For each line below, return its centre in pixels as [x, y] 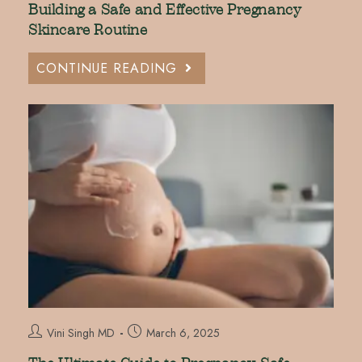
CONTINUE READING [106, 68]
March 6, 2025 [183, 333]
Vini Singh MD [80, 333]
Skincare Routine [88, 30]
